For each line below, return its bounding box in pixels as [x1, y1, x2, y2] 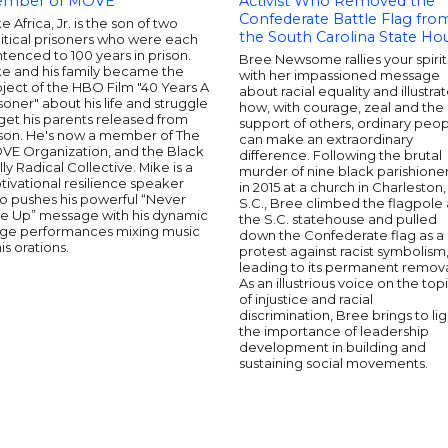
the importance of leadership [239, 323, 429, 339]
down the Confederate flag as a [239, 227, 444, 243]
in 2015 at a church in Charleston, [239, 179, 446, 195]
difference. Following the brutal [239, 147, 442, 163]
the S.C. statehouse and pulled [239, 211, 437, 227]
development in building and [239, 339, 426, 355]
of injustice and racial [239, 291, 373, 307]
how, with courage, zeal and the [239, 99, 444, 115]
